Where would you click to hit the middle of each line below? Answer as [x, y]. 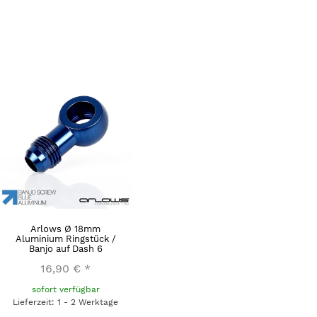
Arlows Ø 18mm [65, 229]
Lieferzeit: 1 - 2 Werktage [65, 302]
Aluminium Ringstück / [65, 239]
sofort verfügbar [65, 290]
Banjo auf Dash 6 [65, 249]
